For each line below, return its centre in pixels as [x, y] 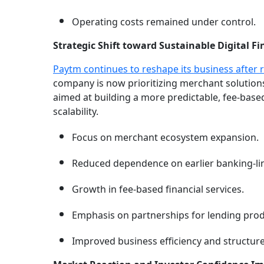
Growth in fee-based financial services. [158, 189]
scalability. [76, 112]
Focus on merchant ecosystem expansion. [165, 138]
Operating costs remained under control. [164, 22]
